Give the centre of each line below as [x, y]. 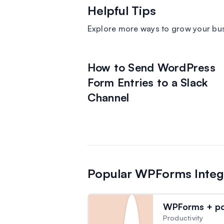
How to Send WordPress [151, 67]
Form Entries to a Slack [147, 82]
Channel [108, 97]
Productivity [183, 218]
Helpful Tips [121, 10]
